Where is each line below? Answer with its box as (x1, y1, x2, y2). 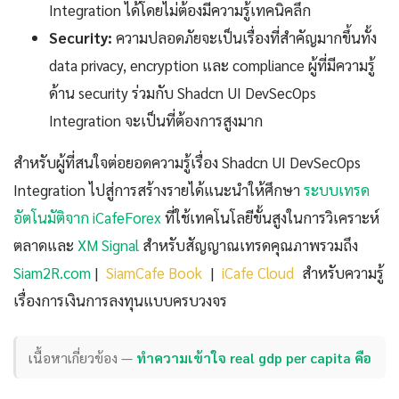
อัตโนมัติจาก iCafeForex (13, 207, 161, 227)
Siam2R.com (13, 262, 91, 282)
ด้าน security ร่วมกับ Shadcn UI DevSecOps (49, 82, 316, 102)
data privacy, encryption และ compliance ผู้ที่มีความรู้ (49, 54, 375, 75)
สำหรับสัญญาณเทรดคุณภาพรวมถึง (139, 234, 358, 255)
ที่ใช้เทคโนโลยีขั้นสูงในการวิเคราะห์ (161, 207, 379, 227)
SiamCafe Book (106, 262, 202, 282)
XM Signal (77, 234, 139, 255)
